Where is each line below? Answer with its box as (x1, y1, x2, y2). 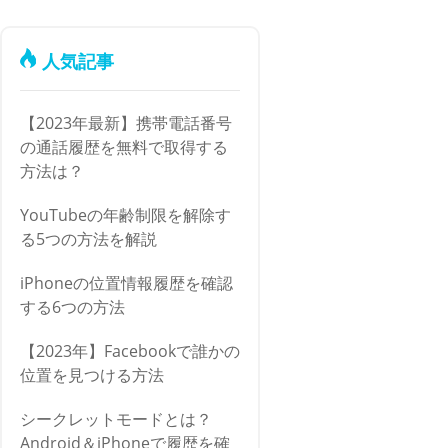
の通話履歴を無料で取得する (20, 136, 228, 158)
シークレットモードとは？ (20, 408, 212, 430)
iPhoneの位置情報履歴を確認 (20, 272, 233, 294)
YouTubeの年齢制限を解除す (20, 204, 231, 226)
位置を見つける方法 (20, 364, 164, 386)
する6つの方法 (20, 296, 125, 318)
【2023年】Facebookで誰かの (20, 340, 240, 362)
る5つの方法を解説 (20, 228, 157, 250)
